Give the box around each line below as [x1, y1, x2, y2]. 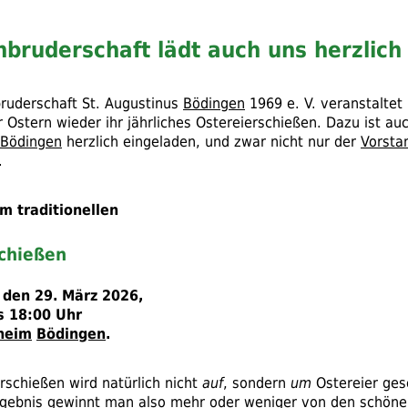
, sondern [223, 374, 291, 392]
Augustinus [100, 95, 183, 112]
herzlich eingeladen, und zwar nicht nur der [62, 133, 361, 150]
